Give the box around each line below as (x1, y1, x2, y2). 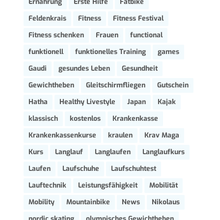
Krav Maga (144, 130, 179, 140)
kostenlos (69, 113, 101, 123)
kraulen (108, 130, 133, 140)
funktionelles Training (75, 47, 146, 56)
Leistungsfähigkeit (78, 180, 137, 190)
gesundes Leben (58, 63, 110, 73)
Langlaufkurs (142, 147, 185, 157)
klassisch (28, 113, 58, 123)
